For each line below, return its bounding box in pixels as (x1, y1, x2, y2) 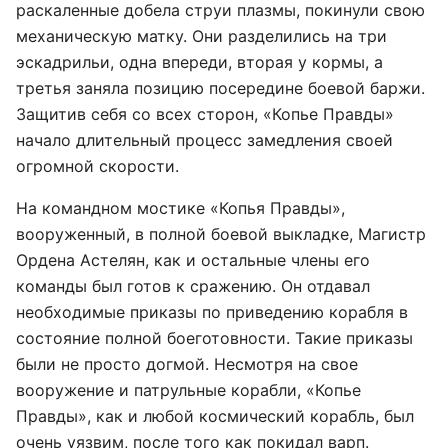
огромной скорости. (16, 156, 179, 176)
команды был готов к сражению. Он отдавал (16, 276, 370, 296)
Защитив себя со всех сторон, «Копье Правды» (16, 104, 394, 124)
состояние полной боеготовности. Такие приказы (16, 328, 413, 348)
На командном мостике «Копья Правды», (16, 198, 345, 218)
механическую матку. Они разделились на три (16, 26, 387, 46)
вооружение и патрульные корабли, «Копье (16, 380, 361, 400)
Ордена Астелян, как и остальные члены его (16, 250, 370, 270)
